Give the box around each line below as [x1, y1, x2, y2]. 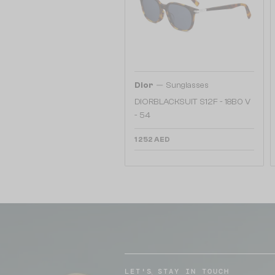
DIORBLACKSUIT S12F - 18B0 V [134, 97, 250, 107]
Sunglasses [166, 80, 209, 90]
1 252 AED [134, 135, 170, 144]
